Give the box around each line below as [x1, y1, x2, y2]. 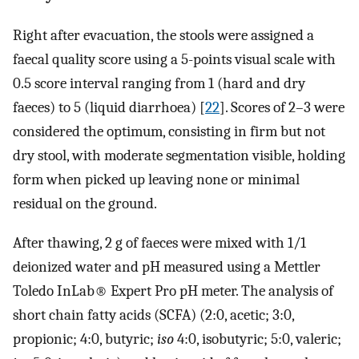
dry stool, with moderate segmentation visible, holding [13, 146, 345, 164]
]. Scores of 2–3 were [220, 98, 345, 116]
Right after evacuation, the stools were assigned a [13, 26, 314, 44]
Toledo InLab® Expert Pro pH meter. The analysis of [13, 281, 333, 300]
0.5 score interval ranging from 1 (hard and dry [13, 74, 305, 92]
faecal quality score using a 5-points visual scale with [13, 50, 336, 68]
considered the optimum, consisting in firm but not [13, 122, 325, 140]
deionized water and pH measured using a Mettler [13, 257, 321, 276]
